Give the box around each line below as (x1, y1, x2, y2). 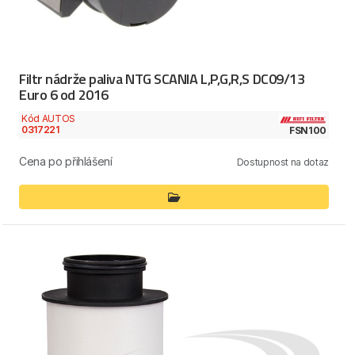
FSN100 (289, 124, 326, 136)
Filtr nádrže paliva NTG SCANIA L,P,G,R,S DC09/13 (19, 68, 305, 90)
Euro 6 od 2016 (19, 84, 109, 106)
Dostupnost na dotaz (236, 155, 329, 168)
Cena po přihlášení (19, 154, 113, 168)
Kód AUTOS (21, 113, 75, 125)
